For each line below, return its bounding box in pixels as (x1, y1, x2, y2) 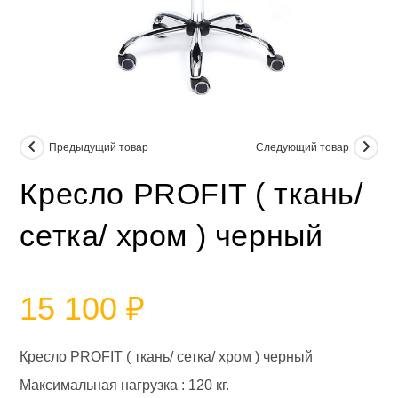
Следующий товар (255, 141, 349, 154)
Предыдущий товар (49, 141, 149, 154)
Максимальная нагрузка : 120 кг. (20, 378, 230, 393)
